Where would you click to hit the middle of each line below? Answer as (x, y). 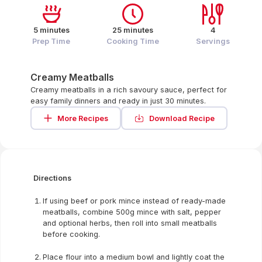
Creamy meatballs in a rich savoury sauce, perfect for (129, 90)
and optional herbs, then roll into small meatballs (130, 223)
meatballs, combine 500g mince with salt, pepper (132, 212)
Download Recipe (182, 118)
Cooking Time (133, 41)
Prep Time (51, 41)
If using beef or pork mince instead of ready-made (134, 201)
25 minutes (133, 30)
